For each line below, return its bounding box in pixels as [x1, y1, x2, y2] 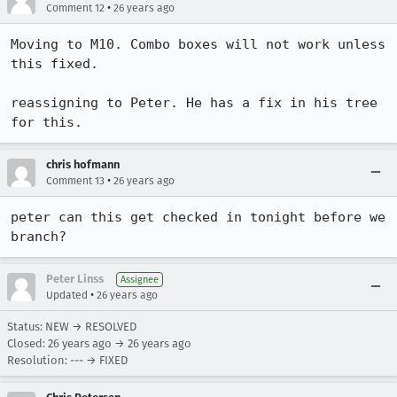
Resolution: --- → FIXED [7, 354, 128, 367]
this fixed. [11, 56, 98, 72]
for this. [11, 114, 82, 130]
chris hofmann [46, 158, 120, 171]
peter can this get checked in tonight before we [11, 209, 385, 225]
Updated [46, 289, 88, 301]
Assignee [121, 274, 159, 285]
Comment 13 [46, 175, 105, 187]
